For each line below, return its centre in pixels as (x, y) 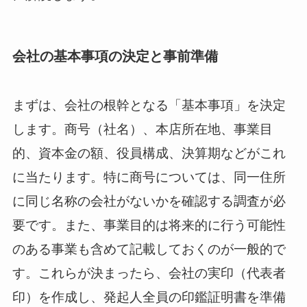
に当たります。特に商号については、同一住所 (149, 177)
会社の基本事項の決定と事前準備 (115, 57)
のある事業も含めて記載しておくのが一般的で (149, 249)
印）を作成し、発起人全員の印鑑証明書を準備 (149, 297)
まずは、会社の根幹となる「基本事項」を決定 (149, 105)
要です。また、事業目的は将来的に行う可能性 (149, 225)
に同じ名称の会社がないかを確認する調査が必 (149, 201)
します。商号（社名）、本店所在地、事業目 (142, 129)
